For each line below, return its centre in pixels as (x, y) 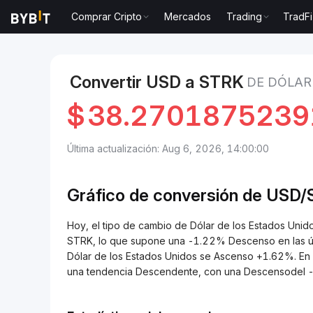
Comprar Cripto (107, 16)
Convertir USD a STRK (157, 82)
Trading (245, 16)
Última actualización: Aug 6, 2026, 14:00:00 (168, 148)
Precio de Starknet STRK (170, 30)
